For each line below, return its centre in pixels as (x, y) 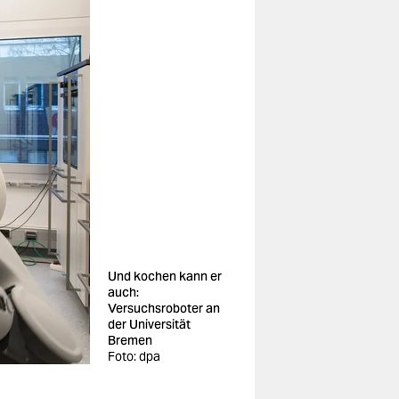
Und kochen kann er (165, 276)
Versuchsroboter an (164, 308)
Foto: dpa (134, 356)
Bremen (130, 340)
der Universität (149, 324)
